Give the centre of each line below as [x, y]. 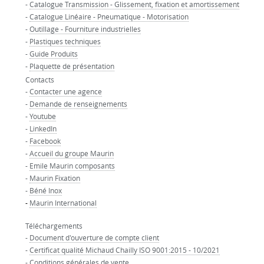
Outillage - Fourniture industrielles [85, 29]
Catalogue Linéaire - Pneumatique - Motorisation [109, 16]
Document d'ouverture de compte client [94, 237]
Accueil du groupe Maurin [71, 153]
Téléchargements [54, 225]
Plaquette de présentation [72, 66]
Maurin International [63, 202]
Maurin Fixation [55, 178]
